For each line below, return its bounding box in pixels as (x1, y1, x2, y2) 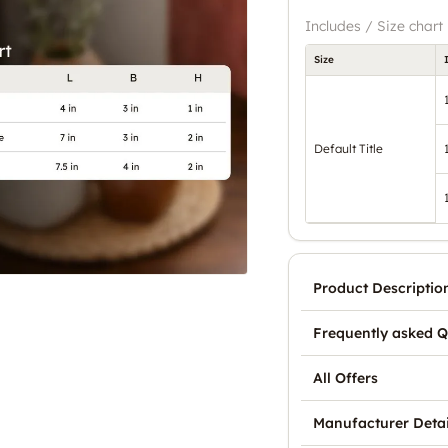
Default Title (314, 140, 383, 156)
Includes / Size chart (305, 16, 443, 35)
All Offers (313, 368, 378, 387)
